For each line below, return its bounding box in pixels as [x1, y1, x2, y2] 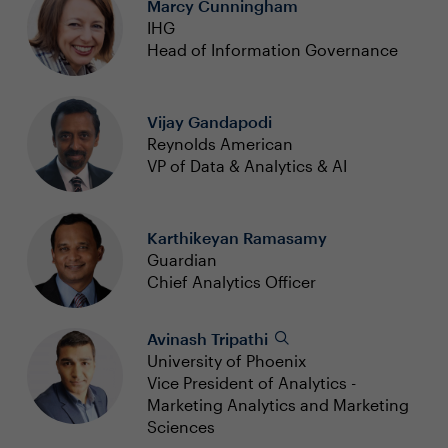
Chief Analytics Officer [146, 272, 316, 291]
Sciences [146, 417, 215, 436]
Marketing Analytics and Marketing [146, 395, 409, 414]
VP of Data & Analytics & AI [146, 156, 347, 175]
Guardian [146, 250, 217, 269]
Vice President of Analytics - [146, 373, 356, 392]
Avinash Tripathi [146, 329, 272, 348]
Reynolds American [146, 134, 293, 153]
